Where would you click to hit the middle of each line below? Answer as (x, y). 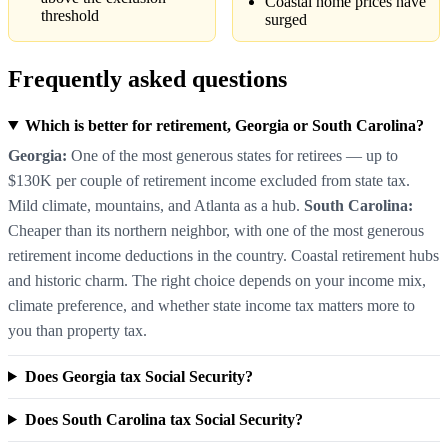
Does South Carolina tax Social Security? (163, 419)
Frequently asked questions (147, 78)
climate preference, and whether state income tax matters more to (211, 305)
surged (286, 19)
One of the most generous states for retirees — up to (232, 155)
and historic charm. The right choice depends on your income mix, (217, 280)
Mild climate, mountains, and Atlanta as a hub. (156, 205)
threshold (70, 15)
